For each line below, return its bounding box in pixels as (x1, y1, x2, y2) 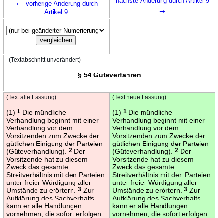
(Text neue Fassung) (112, 94, 166, 100)
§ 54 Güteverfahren (77, 71, 141, 79)
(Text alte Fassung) (6, 94, 56, 100)
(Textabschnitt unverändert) (8, 56, 81, 63)
